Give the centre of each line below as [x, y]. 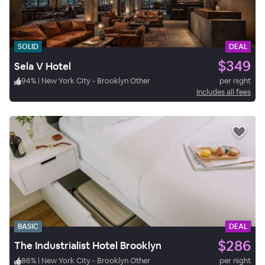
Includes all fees [224, 92]
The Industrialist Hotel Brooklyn [88, 246]
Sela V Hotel [43, 66]
